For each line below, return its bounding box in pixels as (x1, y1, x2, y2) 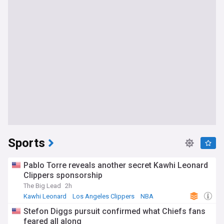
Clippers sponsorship (23, 170, 102, 180)
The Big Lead (23, 182, 61, 189)
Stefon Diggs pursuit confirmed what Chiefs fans (23, 206, 205, 216)
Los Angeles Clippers (72, 192, 134, 200)
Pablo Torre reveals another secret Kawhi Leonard (23, 160, 208, 170)
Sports (8, 134, 45, 152)
